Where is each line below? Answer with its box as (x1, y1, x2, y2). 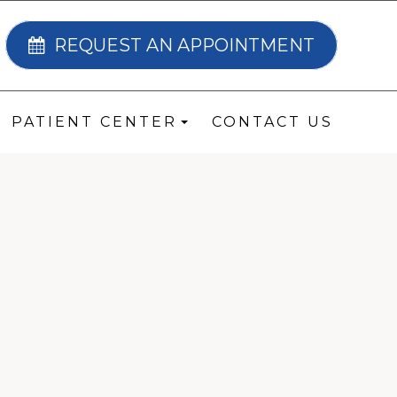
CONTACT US (211, 113, 333, 131)
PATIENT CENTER (12, 113, 178, 131)
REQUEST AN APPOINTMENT (53, 34, 315, 56)
